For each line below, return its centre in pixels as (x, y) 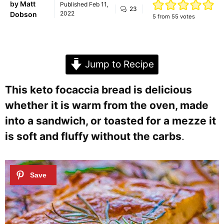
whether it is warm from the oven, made (107, 105)
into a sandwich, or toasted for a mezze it (110, 121)
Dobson (23, 14)
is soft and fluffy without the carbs (93, 136)
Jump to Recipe (118, 64)
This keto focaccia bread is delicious (98, 90)
